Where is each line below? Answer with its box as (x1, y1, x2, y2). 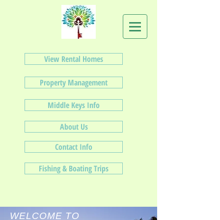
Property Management (40, 77, 108, 88)
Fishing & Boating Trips (39, 163, 109, 174)
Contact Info (55, 141, 92, 152)
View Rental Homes (44, 54, 103, 64)
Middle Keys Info (48, 100, 100, 110)
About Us (59, 121, 88, 132)
